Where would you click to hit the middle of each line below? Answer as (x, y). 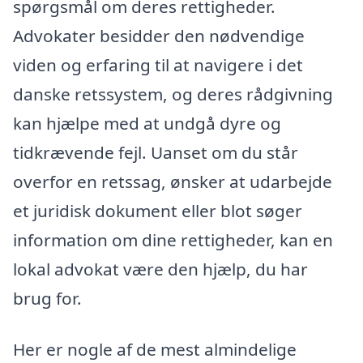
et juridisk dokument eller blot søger (158, 210)
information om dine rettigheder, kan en (173, 239)
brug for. (47, 298)
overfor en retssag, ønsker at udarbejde (173, 181)
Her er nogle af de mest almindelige (155, 350)
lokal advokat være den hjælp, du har (160, 269)
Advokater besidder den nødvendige (159, 35)
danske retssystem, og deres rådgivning (173, 94)
